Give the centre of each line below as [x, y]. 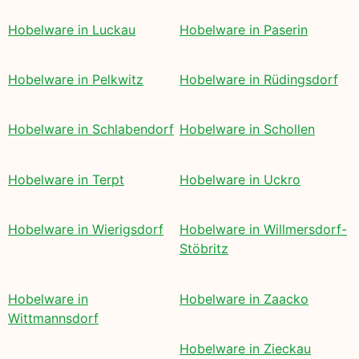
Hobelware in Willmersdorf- [263, 230]
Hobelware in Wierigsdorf [86, 230]
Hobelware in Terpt [66, 179]
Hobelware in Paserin [244, 29]
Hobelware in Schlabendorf [91, 129]
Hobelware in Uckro [240, 179]
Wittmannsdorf [53, 318]
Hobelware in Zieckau [245, 348]
